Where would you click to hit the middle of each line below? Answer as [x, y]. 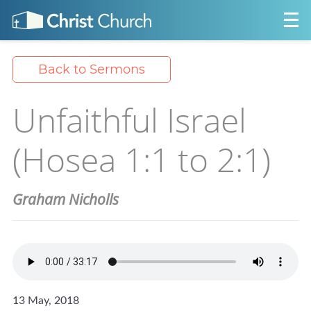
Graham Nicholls [66, 200]
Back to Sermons [92, 69]
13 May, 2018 [46, 301]
